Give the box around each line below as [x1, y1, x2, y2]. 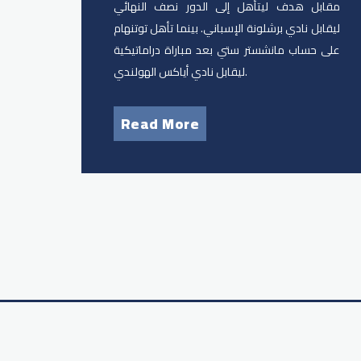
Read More [120, 110, 200, 137]
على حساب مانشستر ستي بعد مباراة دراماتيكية [113, 39, 341, 60]
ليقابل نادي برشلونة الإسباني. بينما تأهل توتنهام [113, 17, 341, 39]
